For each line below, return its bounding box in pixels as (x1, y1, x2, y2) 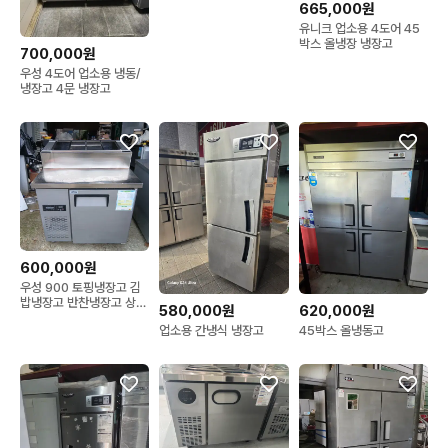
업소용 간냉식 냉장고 (159, 323, 265, 339)
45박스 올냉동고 (298, 323, 384, 339)
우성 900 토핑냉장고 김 (20, 280, 141, 296)
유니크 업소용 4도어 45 (298, 21, 420, 37)
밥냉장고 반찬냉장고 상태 (20, 295, 147, 311)
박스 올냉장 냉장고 (298, 36, 393, 52)
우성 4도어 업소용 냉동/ (20, 65, 141, 81)
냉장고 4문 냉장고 (20, 80, 111, 96)
